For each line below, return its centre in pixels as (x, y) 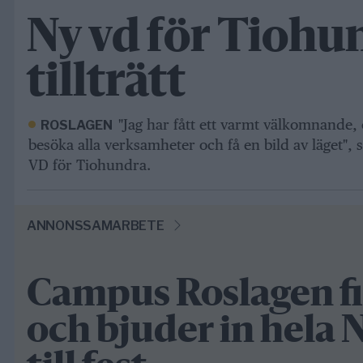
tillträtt (106, 84)
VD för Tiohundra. (90, 165)
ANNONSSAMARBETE (97, 226)
